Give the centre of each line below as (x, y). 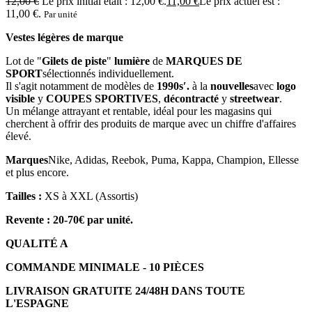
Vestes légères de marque (64, 37)
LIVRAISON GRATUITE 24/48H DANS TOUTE (125, 290)
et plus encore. (37, 172)
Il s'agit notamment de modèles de (80, 86)
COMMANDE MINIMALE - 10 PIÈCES (105, 267)
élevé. (18, 136)
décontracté (190, 98)
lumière (132, 61)
